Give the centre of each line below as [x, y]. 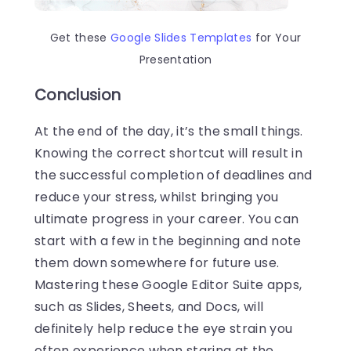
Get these [80, 38]
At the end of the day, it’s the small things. [169, 132]
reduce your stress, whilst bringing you [157, 197]
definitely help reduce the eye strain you [164, 329]
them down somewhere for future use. [157, 263]
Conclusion [78, 96]
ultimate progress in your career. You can [167, 219]
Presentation [175, 60]
